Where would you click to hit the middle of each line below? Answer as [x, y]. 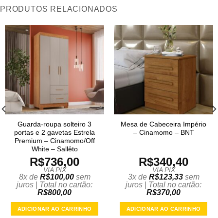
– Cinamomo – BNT [163, 133]
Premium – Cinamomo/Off [54, 141]
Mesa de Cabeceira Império [163, 125]
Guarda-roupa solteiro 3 [54, 125]
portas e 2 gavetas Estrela [54, 133]
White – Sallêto [54, 149]
